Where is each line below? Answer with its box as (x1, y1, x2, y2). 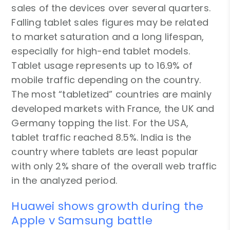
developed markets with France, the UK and (11, 102, 215, 115)
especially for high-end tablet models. (11, 44, 190, 57)
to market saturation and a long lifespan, (11, 30, 204, 43)
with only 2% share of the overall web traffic (11, 159, 217, 172)
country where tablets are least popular (11, 145, 199, 158)
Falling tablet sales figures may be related (11, 15, 209, 29)
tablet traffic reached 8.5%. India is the (11, 130, 191, 144)
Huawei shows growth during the (11, 198, 204, 214)
